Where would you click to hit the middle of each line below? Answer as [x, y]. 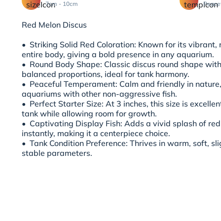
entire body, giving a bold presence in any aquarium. [118, 55]
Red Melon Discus [55, 25]
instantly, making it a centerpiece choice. [96, 133]
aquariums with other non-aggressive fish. [99, 94]
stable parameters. [57, 153]
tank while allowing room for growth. [89, 114]
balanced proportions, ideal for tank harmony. [106, 74]
